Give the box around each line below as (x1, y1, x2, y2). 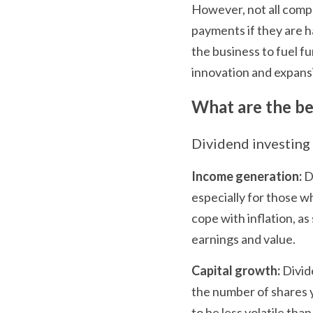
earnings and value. (191, 231, 296, 247)
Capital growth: (191, 262, 280, 278)
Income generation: (191, 168, 302, 184)
